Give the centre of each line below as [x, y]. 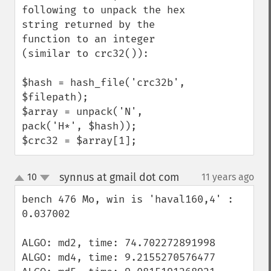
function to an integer [88, 39]
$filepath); [55, 97]
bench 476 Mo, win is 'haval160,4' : [128, 199]
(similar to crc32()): [85, 54]
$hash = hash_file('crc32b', [103, 83]
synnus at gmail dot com [119, 177]
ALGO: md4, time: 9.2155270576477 [119, 257]
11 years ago [228, 177]
